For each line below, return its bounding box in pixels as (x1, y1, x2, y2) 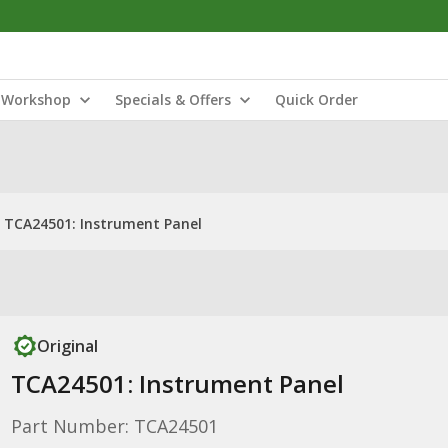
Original (36, 335, 98, 357)
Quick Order (275, 90, 358, 109)
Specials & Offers (115, 90, 231, 109)
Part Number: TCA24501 (10, 414, 218, 438)
